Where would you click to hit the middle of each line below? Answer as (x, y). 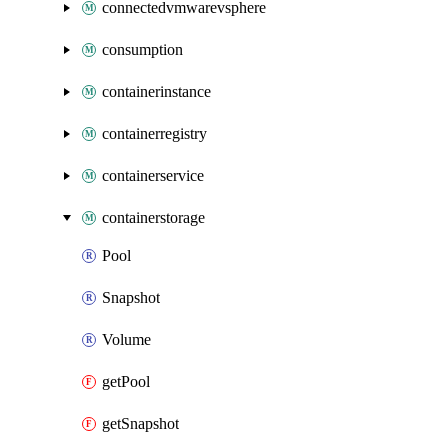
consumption (142, 49)
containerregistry (154, 133)
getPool (126, 381)
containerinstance (156, 91)
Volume (126, 339)
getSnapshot (140, 423)
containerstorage (153, 217)
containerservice (153, 175)
